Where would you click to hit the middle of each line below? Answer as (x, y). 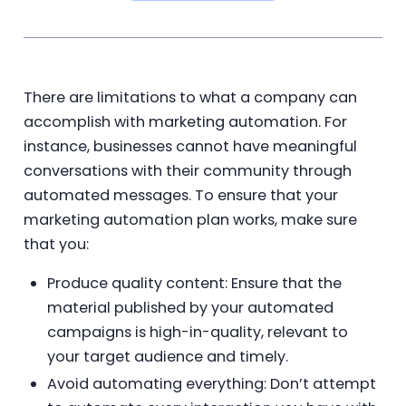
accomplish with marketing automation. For (185, 121)
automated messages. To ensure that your (180, 195)
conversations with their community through (187, 170)
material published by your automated (190, 307)
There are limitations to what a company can (190, 97)
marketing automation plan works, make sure (190, 219)
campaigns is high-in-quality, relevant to (197, 332)
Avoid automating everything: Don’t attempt (211, 384)
